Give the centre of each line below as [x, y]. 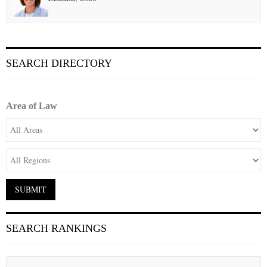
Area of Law [32, 105]
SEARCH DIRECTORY [59, 63]
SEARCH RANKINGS [56, 228]
